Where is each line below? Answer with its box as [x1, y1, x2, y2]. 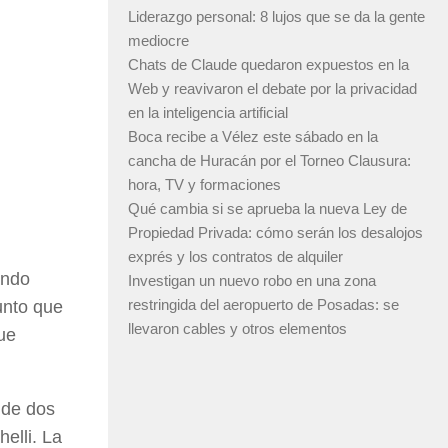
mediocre [128, 32, 189, 50]
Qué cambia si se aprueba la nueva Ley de [128, 200, 407, 218]
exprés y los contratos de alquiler [128, 248, 343, 266]
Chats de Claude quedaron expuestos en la [128, 56, 409, 74]
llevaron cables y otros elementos [128, 320, 347, 338]
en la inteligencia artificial [128, 104, 288, 122]
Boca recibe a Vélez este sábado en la [128, 128, 378, 146]
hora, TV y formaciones [128, 176, 281, 194]
